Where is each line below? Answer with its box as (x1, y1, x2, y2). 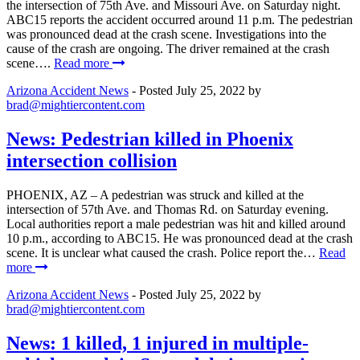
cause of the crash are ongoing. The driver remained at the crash (6, 42, 329, 56)
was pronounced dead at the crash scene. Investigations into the (6, 27, 326, 42)
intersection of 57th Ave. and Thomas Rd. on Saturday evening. (6, 202, 329, 216)
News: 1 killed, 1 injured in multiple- (6, 332, 309, 354)
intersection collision (6, 150, 177, 172)
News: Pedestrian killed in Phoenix (6, 129, 293, 150)
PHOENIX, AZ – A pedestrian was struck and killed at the (6, 188, 304, 202)
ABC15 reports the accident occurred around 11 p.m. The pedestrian (6, 13, 353, 27)
